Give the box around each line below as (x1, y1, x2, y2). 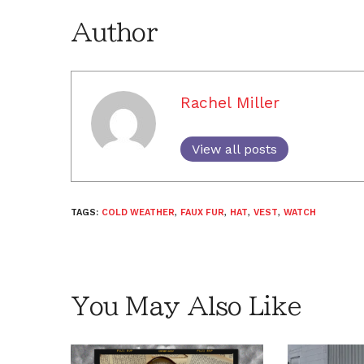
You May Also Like (71, 293, 301, 318)
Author (71, 19, 157, 45)
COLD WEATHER (102, 206, 175, 218)
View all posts (192, 141, 277, 157)
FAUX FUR (180, 206, 224, 218)
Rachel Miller (180, 93, 279, 112)
